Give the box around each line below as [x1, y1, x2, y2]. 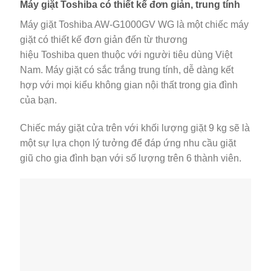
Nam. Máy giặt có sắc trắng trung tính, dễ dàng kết [20, 65, 233, 76]
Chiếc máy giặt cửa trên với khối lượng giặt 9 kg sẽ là [20, 122, 250, 133]
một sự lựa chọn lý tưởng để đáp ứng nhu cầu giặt [20, 137, 236, 148]
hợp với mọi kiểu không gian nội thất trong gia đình [20, 80, 238, 91]
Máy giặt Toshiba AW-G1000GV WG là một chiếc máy [20, 19, 249, 30]
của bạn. [20, 95, 57, 106]
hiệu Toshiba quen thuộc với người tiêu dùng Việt [20, 50, 232, 60]
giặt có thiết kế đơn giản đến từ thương [20, 34, 188, 45]
